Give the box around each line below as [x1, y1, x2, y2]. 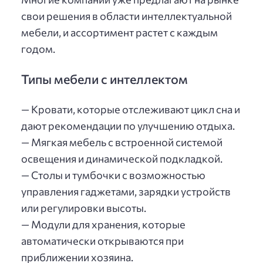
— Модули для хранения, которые [21, 218, 186, 231]
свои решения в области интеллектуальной [21, 9, 232, 22]
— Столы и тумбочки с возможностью [21, 168, 205, 182]
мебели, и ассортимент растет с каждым [21, 25, 218, 39]
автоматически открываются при [21, 234, 184, 248]
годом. [21, 42, 55, 55]
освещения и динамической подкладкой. [21, 152, 222, 166]
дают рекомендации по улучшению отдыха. [21, 119, 235, 133]
